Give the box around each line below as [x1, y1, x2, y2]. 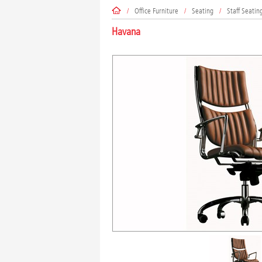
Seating [191, 6, 213, 15]
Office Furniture [134, 6, 178, 15]
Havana [111, 26, 140, 39]
